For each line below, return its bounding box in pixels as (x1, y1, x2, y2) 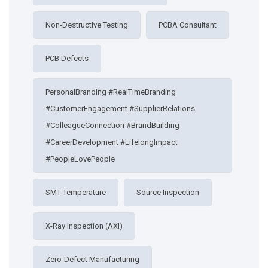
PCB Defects (45, 54, 89, 63)
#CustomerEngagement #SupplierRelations (45, 104, 195, 113)
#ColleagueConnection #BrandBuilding (45, 121, 179, 130)
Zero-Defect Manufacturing (45, 255, 139, 264)
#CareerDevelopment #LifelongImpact (45, 138, 178, 147)
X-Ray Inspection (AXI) (45, 221, 123, 230)
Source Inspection (136, 188, 199, 197)
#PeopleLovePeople (45, 154, 115, 163)
